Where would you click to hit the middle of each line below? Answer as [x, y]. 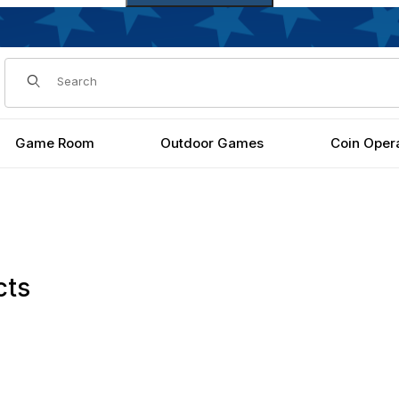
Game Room [54, 142]
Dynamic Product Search [89, 72]
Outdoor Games [212, 142]
